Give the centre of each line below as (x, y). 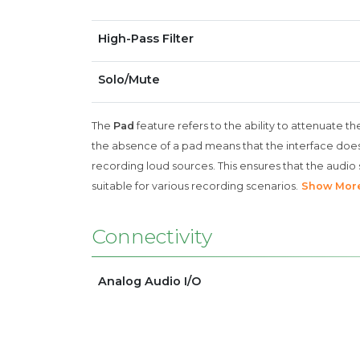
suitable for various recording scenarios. (195, 186)
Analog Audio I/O (149, 281)
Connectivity (152, 236)
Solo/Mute (129, 80)
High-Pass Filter (146, 39)
